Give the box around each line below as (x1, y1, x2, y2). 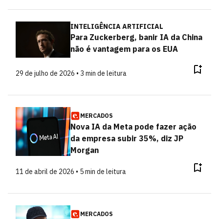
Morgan (70, 145, 99, 155)
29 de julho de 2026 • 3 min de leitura (16, 68, 127, 78)
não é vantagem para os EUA (70, 44, 178, 54)
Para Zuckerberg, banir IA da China (70, 32, 202, 42)
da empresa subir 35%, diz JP (70, 133, 183, 143)
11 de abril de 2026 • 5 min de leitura (16, 167, 126, 176)
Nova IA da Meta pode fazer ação (70, 121, 197, 131)
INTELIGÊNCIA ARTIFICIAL (70, 22, 163, 31)
